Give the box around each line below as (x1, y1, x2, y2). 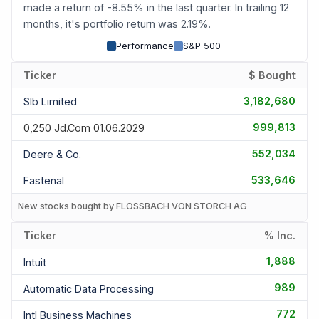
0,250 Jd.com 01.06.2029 (23, 122, 145, 135)
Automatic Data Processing (23, 282, 154, 295)
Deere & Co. (23, 148, 81, 161)
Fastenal (23, 174, 64, 187)
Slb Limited (23, 95, 77, 108)
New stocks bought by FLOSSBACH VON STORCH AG (18, 200, 247, 211)
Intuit (23, 256, 46, 268)
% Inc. (264, 229, 296, 242)
